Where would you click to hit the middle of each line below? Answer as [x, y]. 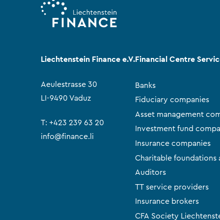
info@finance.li [68, 136]
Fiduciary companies [172, 100]
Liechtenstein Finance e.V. [88, 59]
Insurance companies [173, 143]
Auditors [151, 173]
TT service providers [172, 187]
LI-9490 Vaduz [66, 98]
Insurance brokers [167, 202]
